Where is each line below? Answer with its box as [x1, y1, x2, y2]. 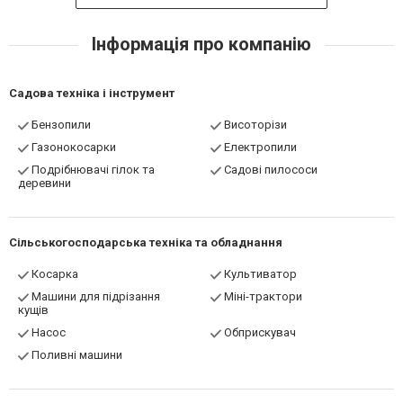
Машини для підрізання [31, 289, 160, 303]
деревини [18, 175, 71, 190]
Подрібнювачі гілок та [31, 162, 155, 176]
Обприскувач [224, 325, 296, 339]
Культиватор [224, 266, 297, 281]
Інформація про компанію [87, 32, 316, 55]
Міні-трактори [224, 289, 302, 303]
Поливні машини [31, 347, 122, 362]
